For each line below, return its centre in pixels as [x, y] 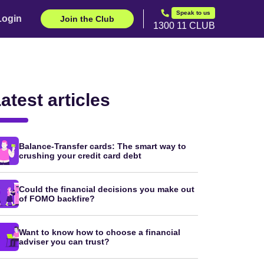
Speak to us [193, 13]
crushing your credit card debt [80, 156]
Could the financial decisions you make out [107, 189]
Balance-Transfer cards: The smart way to [103, 146]
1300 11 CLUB [184, 26]
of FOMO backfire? [57, 199]
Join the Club [87, 19]
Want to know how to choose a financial [100, 232]
